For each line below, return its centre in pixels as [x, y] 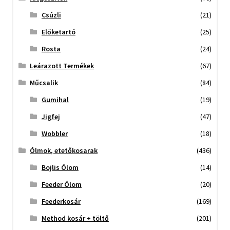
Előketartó [58, 32]
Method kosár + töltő [75, 218]
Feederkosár [61, 202]
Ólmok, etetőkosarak [64, 151]
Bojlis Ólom [60, 168]
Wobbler [54, 134]
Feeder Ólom [61, 185]
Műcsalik [44, 83]
